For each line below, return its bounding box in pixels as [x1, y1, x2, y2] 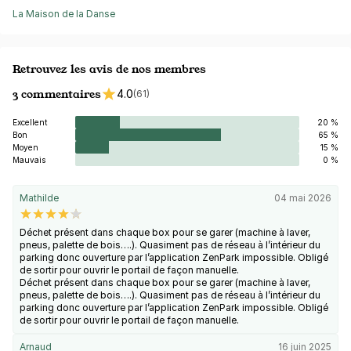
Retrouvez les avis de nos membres [13, 61, 206, 77]
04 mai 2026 [274, 192, 331, 204]
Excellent [13, 118, 47, 128]
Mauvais [13, 155, 45, 165]
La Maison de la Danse [13, 8, 115, 20]
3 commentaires [13, 86, 101, 102]
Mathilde [20, 192, 59, 204]
